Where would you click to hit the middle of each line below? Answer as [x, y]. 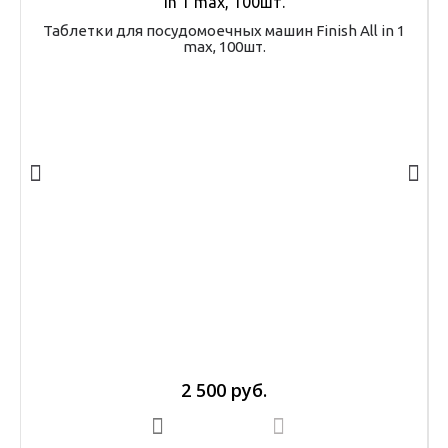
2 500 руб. [224, 390]
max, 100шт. [224, 46]
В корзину [199, 425]
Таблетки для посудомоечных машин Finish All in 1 [224, 30]
